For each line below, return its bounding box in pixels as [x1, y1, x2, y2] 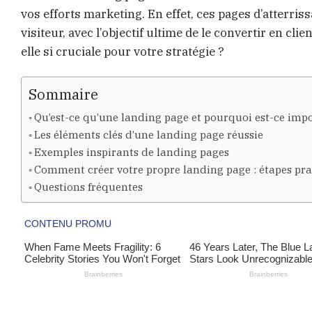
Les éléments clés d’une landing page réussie [34, 127, 264, 142]
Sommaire [29, 85, 98, 104]
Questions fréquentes [34, 180, 143, 194]
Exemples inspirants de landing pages [34, 145, 230, 159]
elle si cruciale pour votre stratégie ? [21, 44, 224, 59]
